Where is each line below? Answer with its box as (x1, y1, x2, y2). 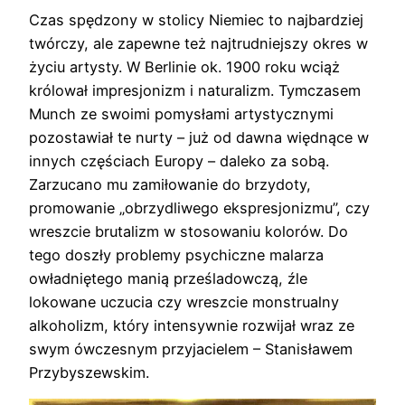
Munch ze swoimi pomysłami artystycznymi (29, 104, 334, 123)
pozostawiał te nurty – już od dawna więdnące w (29, 127, 369, 146)
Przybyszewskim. (29, 363, 149, 381)
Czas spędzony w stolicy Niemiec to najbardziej (29, 10, 363, 29)
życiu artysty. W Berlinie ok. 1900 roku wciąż (29, 57, 340, 76)
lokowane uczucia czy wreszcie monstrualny (29, 292, 339, 311)
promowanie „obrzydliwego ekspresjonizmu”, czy (29, 198, 370, 217)
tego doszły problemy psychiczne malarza (29, 245, 324, 264)
